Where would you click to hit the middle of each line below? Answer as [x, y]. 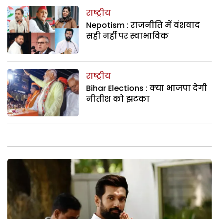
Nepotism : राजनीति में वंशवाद [143, 25]
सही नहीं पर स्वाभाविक [128, 36]
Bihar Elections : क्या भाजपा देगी [147, 88]
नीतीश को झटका [118, 99]
